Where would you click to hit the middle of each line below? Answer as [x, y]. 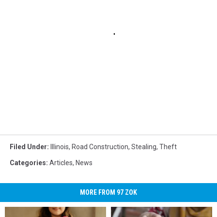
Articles [61, 163]
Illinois [60, 147]
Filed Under [28, 147]
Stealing [144, 147]
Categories [28, 163]
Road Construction [100, 147]
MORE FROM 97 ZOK [108, 193]
